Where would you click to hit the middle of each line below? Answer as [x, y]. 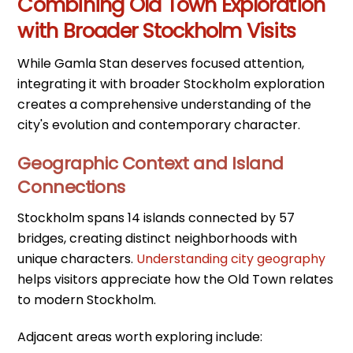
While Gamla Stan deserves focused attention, [161, 64]
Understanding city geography [231, 259]
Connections [71, 188]
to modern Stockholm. [87, 300]
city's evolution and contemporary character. [159, 125]
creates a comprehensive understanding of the [165, 105]
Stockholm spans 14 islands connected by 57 [156, 218]
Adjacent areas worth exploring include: [140, 336]
